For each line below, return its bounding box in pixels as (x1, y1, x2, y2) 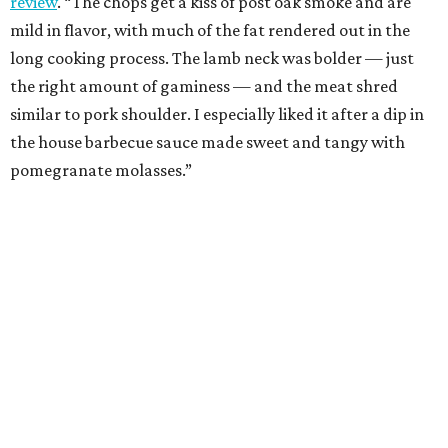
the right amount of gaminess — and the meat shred (10, 75, 398, 96)
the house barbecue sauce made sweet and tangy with (10, 131, 405, 152)
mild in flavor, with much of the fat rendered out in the (10, 19, 410, 40)
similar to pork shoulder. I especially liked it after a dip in (10, 103, 424, 124)
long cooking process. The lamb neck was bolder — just (10, 47, 414, 68)
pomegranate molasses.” (10, 159, 192, 180)
